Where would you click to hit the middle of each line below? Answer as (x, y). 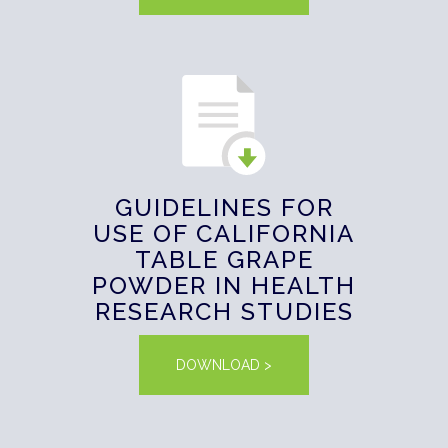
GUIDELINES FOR (224, 208)
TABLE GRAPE (224, 260)
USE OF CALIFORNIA (224, 234)
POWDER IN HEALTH (224, 286)
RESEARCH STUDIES (224, 312)
